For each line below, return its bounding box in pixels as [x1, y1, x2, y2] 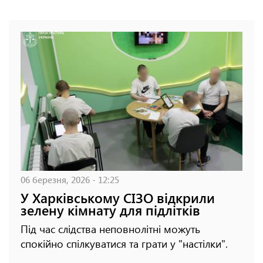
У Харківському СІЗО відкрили [21, 188, 215, 207]
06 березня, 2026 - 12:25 [21, 173, 119, 186]
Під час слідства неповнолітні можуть [21, 221, 200, 236]
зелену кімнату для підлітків [21, 200, 200, 219]
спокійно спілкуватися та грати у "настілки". [21, 236, 228, 251]
